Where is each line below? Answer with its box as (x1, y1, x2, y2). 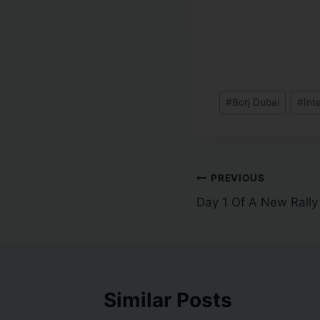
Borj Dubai (232, 96, 280, 109)
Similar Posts (104, 288, 232, 313)
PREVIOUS (211, 171, 265, 184)
